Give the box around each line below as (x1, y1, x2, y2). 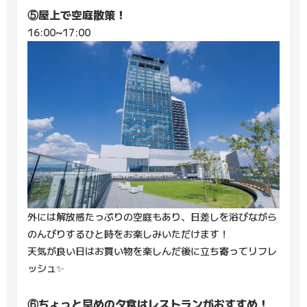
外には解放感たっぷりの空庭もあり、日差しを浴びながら (27, 209, 277, 223)
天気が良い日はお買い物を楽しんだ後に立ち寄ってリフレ (27, 243, 277, 258)
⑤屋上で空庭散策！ (27, 5, 126, 23)
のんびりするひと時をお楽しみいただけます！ (27, 226, 229, 241)
